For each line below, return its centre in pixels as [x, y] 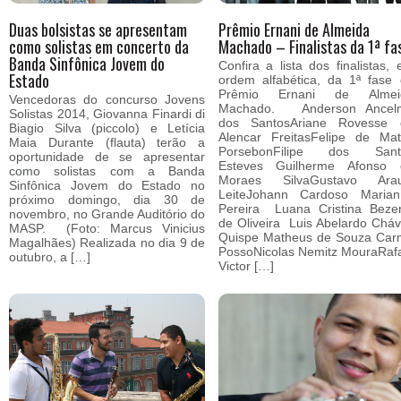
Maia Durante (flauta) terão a [107, 142]
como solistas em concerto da [99, 47]
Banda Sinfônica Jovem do [87, 64]
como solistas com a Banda [107, 171]
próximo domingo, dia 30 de [107, 200]
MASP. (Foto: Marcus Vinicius [107, 228]
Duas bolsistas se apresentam [98, 30]
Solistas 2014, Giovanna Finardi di [107, 114]
